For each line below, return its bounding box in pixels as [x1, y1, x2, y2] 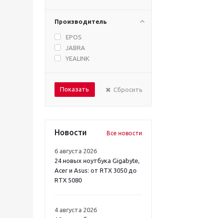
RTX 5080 [54, 177, 82, 183]
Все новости [107, 130, 142, 136]
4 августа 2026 [54, 206, 97, 213]
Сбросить [113, 86, 143, 93]
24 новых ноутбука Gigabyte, [54, 157, 140, 164]
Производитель [54, 18, 107, 25]
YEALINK [66, 55, 90, 62]
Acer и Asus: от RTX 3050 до [54, 167, 137, 174]
